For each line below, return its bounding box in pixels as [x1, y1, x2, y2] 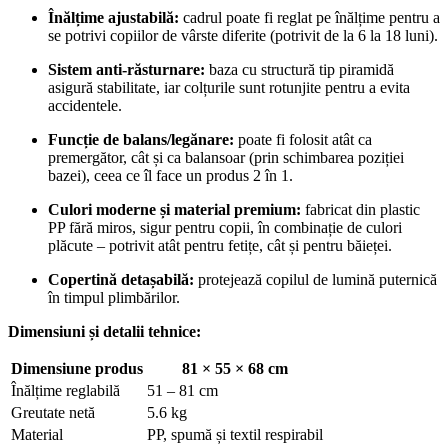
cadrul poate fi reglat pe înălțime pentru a [179, 9, 440, 27]
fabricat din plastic [301, 201, 420, 219]
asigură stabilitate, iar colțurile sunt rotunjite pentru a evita [48, 79, 410, 97]
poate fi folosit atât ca [234, 131, 372, 149]
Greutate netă [11, 404, 95, 422]
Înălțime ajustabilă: [48, 9, 179, 27]
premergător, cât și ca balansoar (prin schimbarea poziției [48, 149, 404, 167]
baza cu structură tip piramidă [205, 61, 394, 79]
